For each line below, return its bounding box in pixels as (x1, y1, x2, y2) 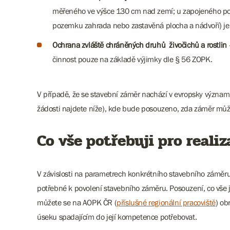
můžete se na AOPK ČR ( (37, 198, 117, 207)
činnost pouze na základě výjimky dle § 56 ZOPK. (52, 54, 214, 64)
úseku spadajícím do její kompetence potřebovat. (37, 212, 197, 221)
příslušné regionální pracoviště (117, 198, 216, 207)
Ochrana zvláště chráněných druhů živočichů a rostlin (52, 40, 229, 49)
